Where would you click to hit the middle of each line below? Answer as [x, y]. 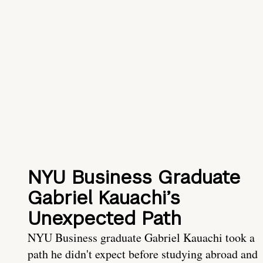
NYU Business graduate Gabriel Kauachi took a [141, 238]
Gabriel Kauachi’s [104, 198]
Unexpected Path [104, 218]
